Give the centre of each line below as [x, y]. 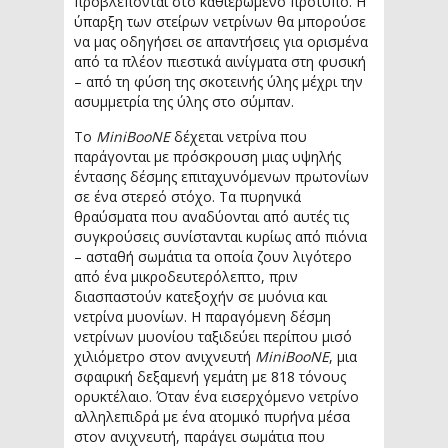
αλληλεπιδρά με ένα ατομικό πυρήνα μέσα [212, 416]
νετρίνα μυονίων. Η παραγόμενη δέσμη [202, 316]
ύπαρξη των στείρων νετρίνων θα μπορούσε [220, 21]
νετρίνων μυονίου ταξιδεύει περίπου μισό [213, 336]
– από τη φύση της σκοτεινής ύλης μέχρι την [218, 81]
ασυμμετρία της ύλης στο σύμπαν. [184, 101]
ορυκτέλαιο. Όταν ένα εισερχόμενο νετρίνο [216, 396]
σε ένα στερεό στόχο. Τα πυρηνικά [187, 196]
